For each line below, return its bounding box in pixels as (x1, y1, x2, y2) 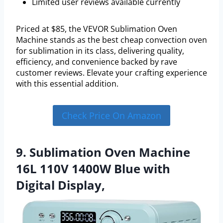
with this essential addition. (16, 78, 118, 89)
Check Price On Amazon (62, 110, 161, 122)
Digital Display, (16, 177, 105, 194)
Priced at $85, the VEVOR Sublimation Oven (16, 23, 177, 34)
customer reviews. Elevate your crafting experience (16, 67, 207, 78)
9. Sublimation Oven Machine (16, 144, 190, 161)
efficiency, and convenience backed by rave (16, 56, 177, 67)
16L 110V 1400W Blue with (16, 160, 170, 177)
